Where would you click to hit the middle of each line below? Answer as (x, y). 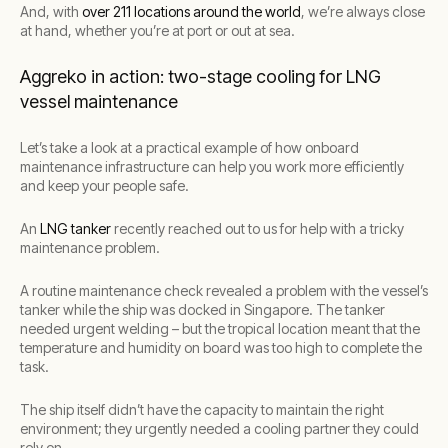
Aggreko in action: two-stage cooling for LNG (200, 76)
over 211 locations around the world (190, 11)
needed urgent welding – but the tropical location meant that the (220, 328)
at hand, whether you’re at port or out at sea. (157, 30)
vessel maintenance (99, 101)
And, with (49, 11)
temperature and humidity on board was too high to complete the (221, 347)
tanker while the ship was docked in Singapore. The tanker (202, 309)
